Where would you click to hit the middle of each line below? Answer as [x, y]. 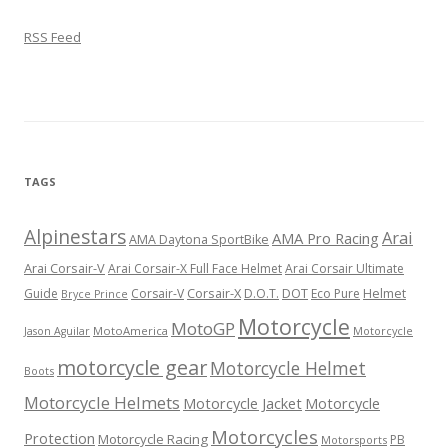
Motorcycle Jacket [242, 403]
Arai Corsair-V [64, 268]
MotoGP [203, 329]
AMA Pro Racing [325, 238]
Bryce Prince [94, 294]
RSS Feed [52, 37]
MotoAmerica [130, 331]
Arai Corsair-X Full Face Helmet [195, 269]
